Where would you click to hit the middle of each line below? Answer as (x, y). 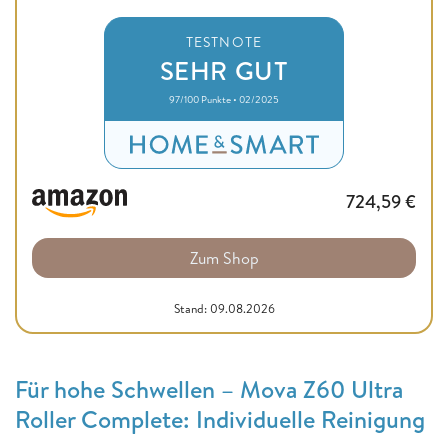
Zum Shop (224, 258)
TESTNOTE (224, 42)
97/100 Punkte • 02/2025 (224, 99)
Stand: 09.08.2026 (224, 309)
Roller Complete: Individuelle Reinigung (220, 419)
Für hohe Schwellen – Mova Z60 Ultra (209, 389)
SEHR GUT (224, 70)
